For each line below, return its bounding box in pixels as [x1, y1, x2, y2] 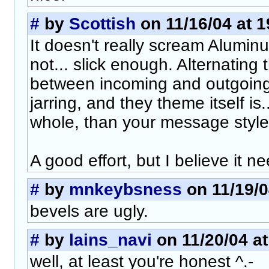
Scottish [69, 14, 136, 33]
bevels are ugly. [30, 202, 148, 220]
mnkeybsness [69, 180, 182, 199]
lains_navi [69, 231, 152, 249]
